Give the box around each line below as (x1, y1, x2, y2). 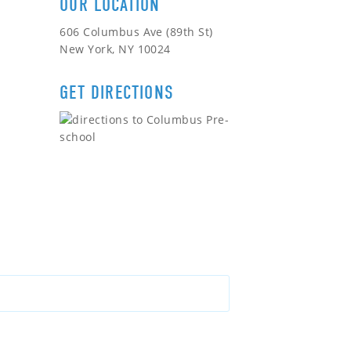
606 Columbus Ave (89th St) (60, 24, 213, 39)
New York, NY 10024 (60, 41, 171, 56)
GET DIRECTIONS (60, 81, 174, 103)
